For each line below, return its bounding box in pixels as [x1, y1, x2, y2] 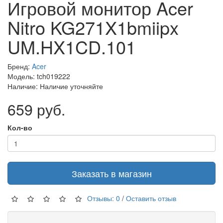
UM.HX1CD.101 [7, 33, 136, 59]
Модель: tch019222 [7, 71, 70, 81]
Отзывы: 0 [87, 193, 120, 203]
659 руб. [7, 98, 65, 120]
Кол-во [7, 122, 32, 132]
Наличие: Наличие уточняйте [7, 81, 103, 91]
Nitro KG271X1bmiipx [7, 14, 179, 40]
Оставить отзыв [126, 193, 176, 203]
